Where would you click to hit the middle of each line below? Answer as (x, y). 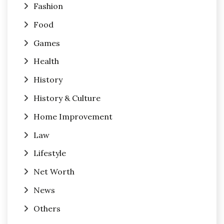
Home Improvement (73, 116)
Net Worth (54, 172)
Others (47, 208)
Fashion (48, 6)
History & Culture (67, 98)
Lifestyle (50, 153)
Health (46, 61)
